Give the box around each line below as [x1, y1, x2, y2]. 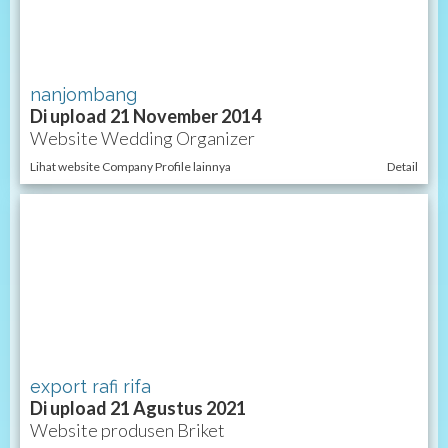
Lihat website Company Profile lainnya [30, 159, 231, 175]
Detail [387, 159, 418, 175]
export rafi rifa [30, 375, 151, 397]
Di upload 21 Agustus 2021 [30, 396, 246, 419]
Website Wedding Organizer [30, 127, 255, 150]
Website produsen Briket [30, 418, 225, 441]
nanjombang [30, 84, 137, 106]
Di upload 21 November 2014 [30, 105, 261, 128]
